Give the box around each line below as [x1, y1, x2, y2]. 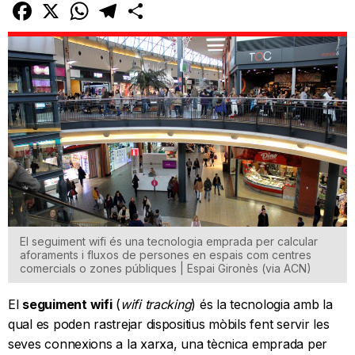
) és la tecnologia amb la [191, 296, 333, 313]
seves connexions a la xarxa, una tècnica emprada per [8, 336, 327, 353]
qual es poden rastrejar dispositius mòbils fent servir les [8, 316, 330, 333]
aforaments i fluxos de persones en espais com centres [20, 248, 311, 262]
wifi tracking [120, 296, 192, 313]
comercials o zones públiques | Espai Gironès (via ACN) [20, 261, 311, 276]
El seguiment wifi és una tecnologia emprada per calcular [20, 235, 318, 249]
